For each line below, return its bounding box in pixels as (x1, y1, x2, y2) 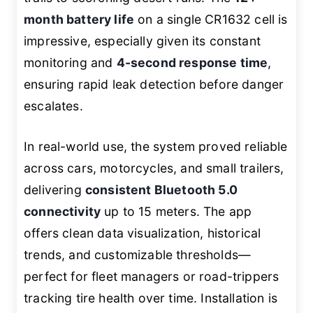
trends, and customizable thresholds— (24, 247, 252, 262)
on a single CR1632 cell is (134, 12, 288, 27)
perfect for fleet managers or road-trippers (24, 268, 279, 284)
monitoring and (24, 55, 117, 71)
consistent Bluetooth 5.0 (85, 182, 238, 197)
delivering (24, 182, 85, 197)
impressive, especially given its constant (24, 34, 261, 49)
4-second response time (116, 55, 268, 71)
